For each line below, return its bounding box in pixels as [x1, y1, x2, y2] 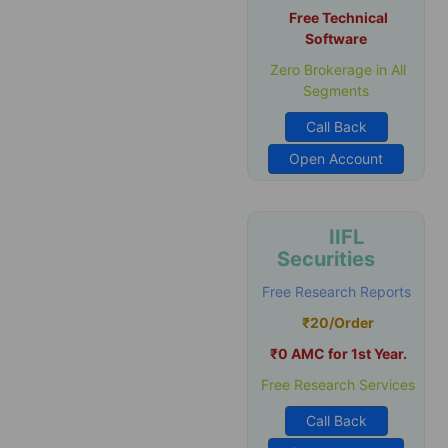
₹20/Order [302, 314, 374, 331]
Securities [276, 247, 375, 271]
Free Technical [288, 9, 388, 26]
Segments [303, 82, 369, 99]
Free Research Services [257, 376, 415, 393]
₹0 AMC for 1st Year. [269, 345, 407, 362]
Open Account [289, 150, 383, 167]
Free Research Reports [261, 283, 411, 300]
